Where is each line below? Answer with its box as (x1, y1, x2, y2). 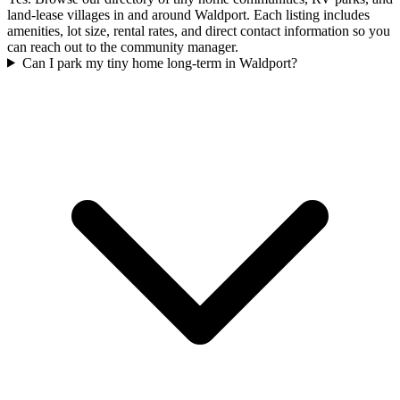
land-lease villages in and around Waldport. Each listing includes (7, 6, 370, 22)
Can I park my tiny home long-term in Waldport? (21, 54, 297, 71)
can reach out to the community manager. (7, 38, 238, 54)
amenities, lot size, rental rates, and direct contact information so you (7, 22, 390, 38)
